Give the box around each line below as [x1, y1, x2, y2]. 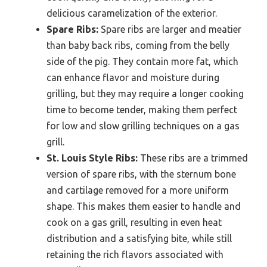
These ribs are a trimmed [138, 152, 248, 163]
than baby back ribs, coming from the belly [46, 39, 229, 51]
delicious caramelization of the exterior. [46, 7, 217, 18]
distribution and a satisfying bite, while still [46, 232, 232, 244]
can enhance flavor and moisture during [46, 72, 219, 83]
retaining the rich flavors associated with [46, 249, 223, 260]
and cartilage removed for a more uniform [46, 184, 229, 195]
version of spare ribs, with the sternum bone [46, 168, 236, 179]
